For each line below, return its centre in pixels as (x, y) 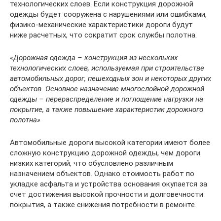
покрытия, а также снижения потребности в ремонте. (103, 205)
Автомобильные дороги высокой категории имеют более (110, 143)
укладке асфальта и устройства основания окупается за (109, 184)
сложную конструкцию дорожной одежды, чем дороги (105, 153)
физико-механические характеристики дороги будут (101, 25)
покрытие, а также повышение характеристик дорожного (107, 110)
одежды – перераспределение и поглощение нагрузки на (107, 99)
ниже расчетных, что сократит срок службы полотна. (103, 35)
